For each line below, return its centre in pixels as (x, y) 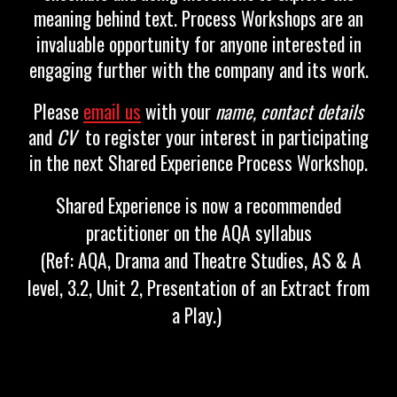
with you (175, 111)
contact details (312, 111)
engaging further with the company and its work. (198, 70)
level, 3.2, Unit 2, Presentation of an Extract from (198, 288)
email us (112, 111)
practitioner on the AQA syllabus (198, 233)
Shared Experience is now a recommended (198, 205)
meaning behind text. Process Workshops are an (198, 18)
